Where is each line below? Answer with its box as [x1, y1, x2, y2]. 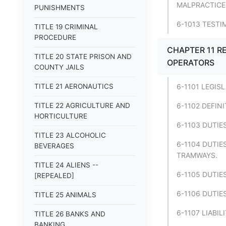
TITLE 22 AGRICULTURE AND [34, 101, 130, 109]
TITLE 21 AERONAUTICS [34, 82, 114, 90]
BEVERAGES [34, 142, 74, 150]
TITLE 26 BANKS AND [34, 210, 105, 218]
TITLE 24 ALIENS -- [34, 161, 98, 169]
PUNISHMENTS [34, 4, 85, 12]
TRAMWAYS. [177, 151, 217, 159]
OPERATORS [167, 58, 214, 68]
